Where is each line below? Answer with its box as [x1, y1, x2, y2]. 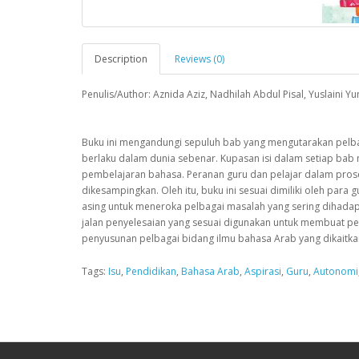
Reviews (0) [175, 52, 224, 66]
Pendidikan [126, 264, 176, 278]
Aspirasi [244, 264, 281, 278]
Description [95, 52, 147, 66]
